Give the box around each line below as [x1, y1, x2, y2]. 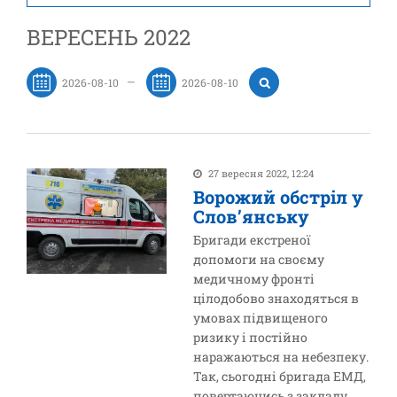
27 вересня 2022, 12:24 [208, 167, 315, 180]
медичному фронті [193, 270, 315, 287]
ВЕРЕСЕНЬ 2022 [27, 23, 191, 51]
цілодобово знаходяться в [193, 290, 360, 307]
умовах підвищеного [193, 309, 329, 326]
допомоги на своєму [193, 251, 325, 268]
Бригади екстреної [193, 231, 311, 248]
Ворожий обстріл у [193, 185, 364, 208]
